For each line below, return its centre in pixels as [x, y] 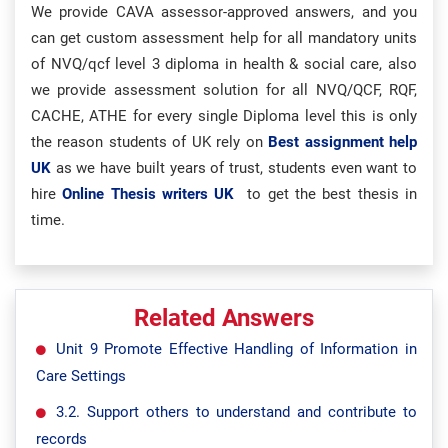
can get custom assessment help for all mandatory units [224, 38]
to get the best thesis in [332, 194]
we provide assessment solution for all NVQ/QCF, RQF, [224, 90]
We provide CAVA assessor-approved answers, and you [224, 12]
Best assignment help [343, 142]
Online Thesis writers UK [151, 194]
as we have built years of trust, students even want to [236, 168]
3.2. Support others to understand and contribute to [236, 412]
